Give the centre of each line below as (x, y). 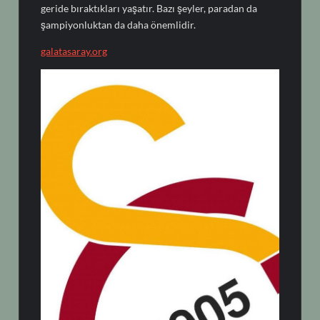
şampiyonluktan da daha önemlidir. (119, 25)
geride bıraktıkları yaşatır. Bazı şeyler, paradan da (149, 9)
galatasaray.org (74, 51)
